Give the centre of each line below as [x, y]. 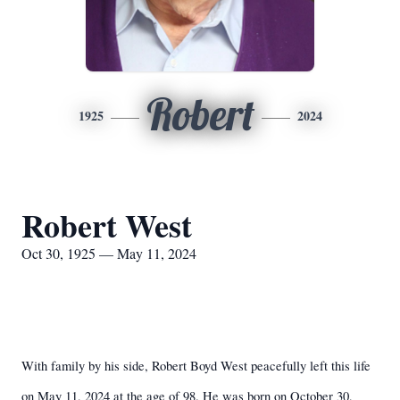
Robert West [107, 225]
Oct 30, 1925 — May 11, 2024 [109, 253]
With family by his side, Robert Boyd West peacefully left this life [196, 366]
